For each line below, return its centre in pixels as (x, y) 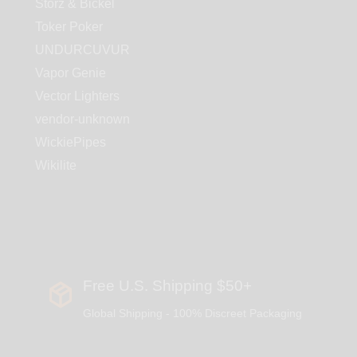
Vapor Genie (71, 73)
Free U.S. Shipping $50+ (167, 285)
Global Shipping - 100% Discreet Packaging (192, 313)
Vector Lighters (77, 96)
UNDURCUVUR (82, 50)
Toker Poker (69, 27)
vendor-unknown (82, 120)
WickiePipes (71, 143)
